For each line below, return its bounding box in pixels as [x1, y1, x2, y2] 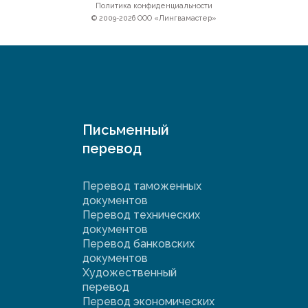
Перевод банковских [82, 237, 195, 251]
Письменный [82, 122, 169, 139]
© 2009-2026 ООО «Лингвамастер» [91, 14, 217, 23]
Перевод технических [82, 208, 200, 222]
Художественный [82, 266, 177, 280]
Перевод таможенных [82, 179, 201, 193]
